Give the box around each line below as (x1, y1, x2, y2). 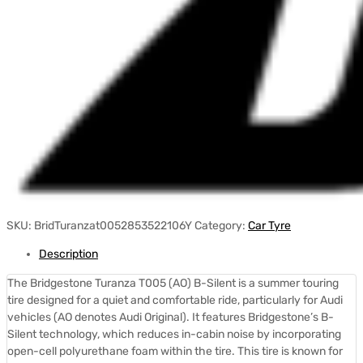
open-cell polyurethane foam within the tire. (7, 344, 237, 358)
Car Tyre (248, 218, 291, 233)
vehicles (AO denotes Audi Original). (7, 310, 192, 324)
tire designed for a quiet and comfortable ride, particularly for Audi (7, 293, 343, 307)
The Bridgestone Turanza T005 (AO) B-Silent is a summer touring (7, 275, 339, 290)
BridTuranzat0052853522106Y (34, 218, 192, 233)
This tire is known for (237, 344, 343, 358)
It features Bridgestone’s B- (192, 310, 334, 324)
